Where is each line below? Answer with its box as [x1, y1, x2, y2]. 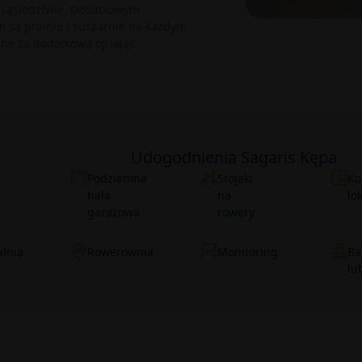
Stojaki [217, 170, 254, 186]
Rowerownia [87, 244, 154, 259]
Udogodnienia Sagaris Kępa [131, 146, 337, 168]
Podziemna [87, 170, 148, 186]
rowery [217, 204, 255, 220]
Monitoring [217, 244, 279, 259]
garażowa [87, 204, 141, 220]
